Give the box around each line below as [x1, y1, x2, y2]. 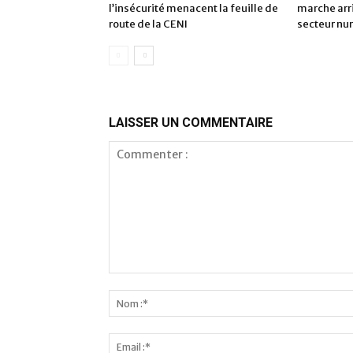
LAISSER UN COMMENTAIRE [109, 115, 273, 130]
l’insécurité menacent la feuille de [109, 2, 278, 15]
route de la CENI [109, 17, 189, 31]
